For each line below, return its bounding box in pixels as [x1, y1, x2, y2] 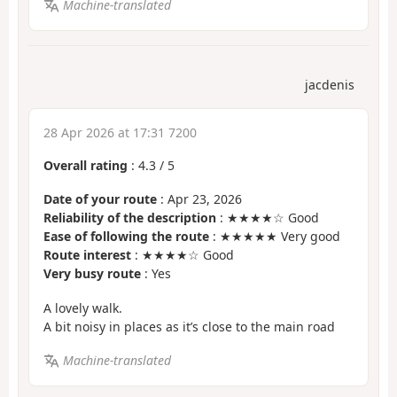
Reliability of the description [43, 209, 216, 227]
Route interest [43, 246, 131, 264]
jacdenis [305, 75, 354, 93]
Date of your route [43, 191, 157, 208]
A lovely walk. [43, 299, 122, 316]
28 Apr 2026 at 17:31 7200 [43, 123, 197, 141]
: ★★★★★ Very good [209, 228, 340, 245]
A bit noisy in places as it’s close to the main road [43, 317, 335, 335]
